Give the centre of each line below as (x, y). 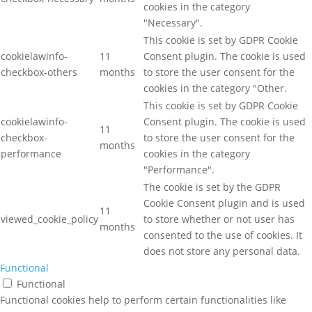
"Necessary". (173, 23)
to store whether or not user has (219, 219)
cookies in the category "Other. (215, 88)
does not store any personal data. (222, 251)
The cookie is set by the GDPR (212, 187)
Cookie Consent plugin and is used (224, 203)
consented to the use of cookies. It (223, 235)
